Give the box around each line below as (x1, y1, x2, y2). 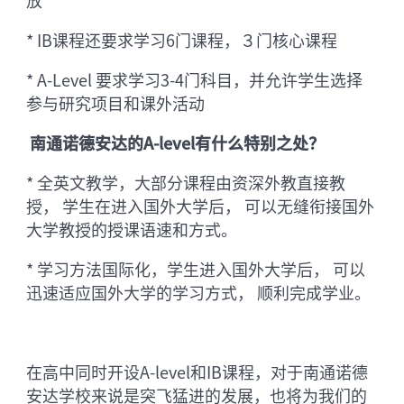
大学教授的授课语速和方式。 (26, 216, 238, 241)
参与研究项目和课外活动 (26, 90, 206, 115)
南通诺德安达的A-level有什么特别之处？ (26, 130, 326, 154)
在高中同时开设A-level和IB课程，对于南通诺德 (26, 359, 369, 383)
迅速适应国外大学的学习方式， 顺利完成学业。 (26, 280, 372, 304)
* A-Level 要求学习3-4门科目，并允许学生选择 (26, 67, 363, 91)
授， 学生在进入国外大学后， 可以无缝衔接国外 (26, 193, 375, 217)
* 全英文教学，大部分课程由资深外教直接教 (26, 170, 346, 194)
